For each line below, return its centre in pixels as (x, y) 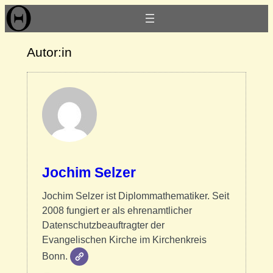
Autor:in (49, 52)
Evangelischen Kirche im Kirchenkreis (124, 239)
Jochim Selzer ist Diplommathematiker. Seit (135, 196)
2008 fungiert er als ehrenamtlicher (117, 210)
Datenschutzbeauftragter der (103, 225)
